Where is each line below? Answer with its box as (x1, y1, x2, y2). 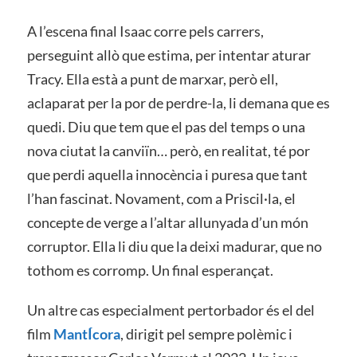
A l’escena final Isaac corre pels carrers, (26, 22, 264, 41)
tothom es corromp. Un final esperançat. (26, 261, 273, 280)
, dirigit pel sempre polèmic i (120, 324, 292, 343)
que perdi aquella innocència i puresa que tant (26, 166, 308, 184)
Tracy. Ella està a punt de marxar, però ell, (26, 70, 278, 88)
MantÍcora (53, 324, 120, 343)
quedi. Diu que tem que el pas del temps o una (26, 118, 305, 136)
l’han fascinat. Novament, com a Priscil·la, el (26, 190, 296, 208)
